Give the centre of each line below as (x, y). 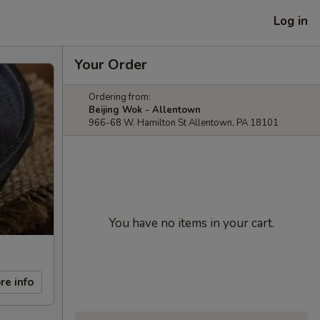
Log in (291, 21)
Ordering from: (120, 97)
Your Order (111, 65)
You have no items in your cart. (191, 223)
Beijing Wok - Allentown (145, 110)
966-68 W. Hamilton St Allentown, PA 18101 (184, 123)
